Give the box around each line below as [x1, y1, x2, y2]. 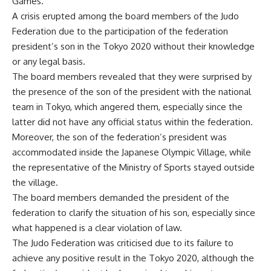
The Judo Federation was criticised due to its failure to [12, 237, 233, 249]
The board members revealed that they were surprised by [12, 70, 252, 82]
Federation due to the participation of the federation [12, 25, 228, 37]
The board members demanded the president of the [12, 191, 229, 203]
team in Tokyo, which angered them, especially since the [12, 100, 243, 113]
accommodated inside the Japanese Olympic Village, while [12, 146, 251, 158]
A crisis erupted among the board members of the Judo [12, 10, 239, 22]
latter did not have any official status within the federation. [12, 116, 253, 128]
